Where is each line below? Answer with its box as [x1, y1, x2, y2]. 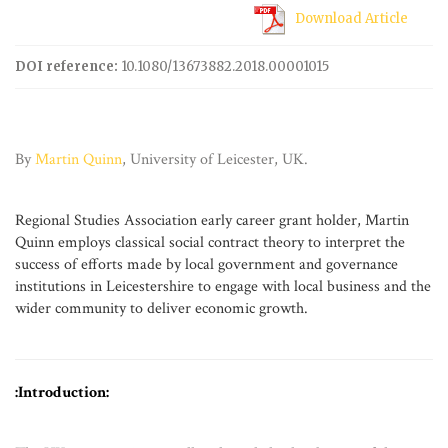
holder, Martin [312, 210, 409, 231]
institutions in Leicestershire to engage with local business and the [15, 276, 431, 297]
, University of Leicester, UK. [122, 149, 308, 170]
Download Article [295, 10, 408, 27]
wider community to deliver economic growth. [15, 298, 308, 319]
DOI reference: [15, 58, 118, 75]
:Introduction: [15, 382, 109, 403]
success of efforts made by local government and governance [15, 254, 398, 275]
